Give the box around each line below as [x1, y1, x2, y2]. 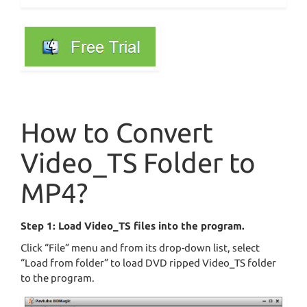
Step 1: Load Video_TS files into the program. [21, 220, 245, 232]
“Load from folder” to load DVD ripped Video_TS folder [21, 257, 276, 269]
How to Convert [21, 117, 213, 149]
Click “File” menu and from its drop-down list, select [21, 242, 260, 254]
